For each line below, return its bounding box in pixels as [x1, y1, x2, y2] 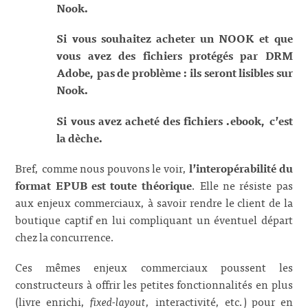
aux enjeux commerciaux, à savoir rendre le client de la [15, 192, 293, 211]
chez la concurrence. [15, 227, 115, 245]
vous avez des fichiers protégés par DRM [56, 46, 293, 65]
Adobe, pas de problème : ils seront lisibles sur [56, 63, 293, 82]
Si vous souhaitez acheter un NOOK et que [56, 29, 293, 47]
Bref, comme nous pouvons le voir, [15, 158, 190, 177]
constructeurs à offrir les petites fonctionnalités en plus [15, 274, 293, 293]
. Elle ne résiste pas [191, 175, 293, 194]
